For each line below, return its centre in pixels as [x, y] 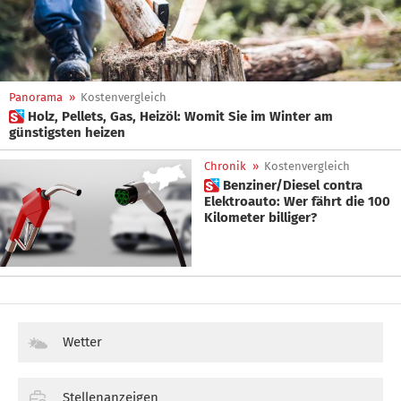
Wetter [82, 342]
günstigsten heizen [67, 132]
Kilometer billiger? [260, 218]
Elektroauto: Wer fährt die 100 [275, 201]
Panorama [36, 97]
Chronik [225, 166]
